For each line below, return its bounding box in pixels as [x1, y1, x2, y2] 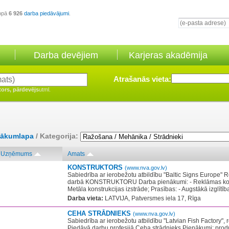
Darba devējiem [34, 50, 98, 60]
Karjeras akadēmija [129, 50, 208, 60]
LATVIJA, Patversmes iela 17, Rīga [103, 195, 201, 202]
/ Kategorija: [34, 132, 80, 141]
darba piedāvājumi [24, 10, 69, 16]
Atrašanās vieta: [113, 75, 171, 83]
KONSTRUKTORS [67, 164, 125, 171]
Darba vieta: [67, 195, 103, 202]
